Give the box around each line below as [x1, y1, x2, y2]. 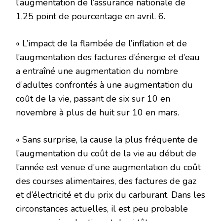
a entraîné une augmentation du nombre [16, 65, 178, 77]
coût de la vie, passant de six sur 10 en [16, 93, 170, 105]
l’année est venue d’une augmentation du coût [16, 161, 201, 174]
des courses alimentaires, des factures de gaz [16, 175, 196, 187]
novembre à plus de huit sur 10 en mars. [16, 107, 179, 119]
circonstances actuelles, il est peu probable [16, 203, 188, 215]
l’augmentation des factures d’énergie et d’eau [16, 51, 200, 64]
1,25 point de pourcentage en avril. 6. [16, 10, 165, 23]
